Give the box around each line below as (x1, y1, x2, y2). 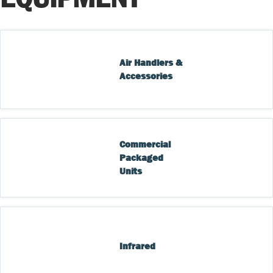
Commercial (119, 139, 174, 150)
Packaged (119, 152, 166, 163)
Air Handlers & (119, 57, 185, 68)
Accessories (119, 71, 173, 82)
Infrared (119, 241, 156, 252)
